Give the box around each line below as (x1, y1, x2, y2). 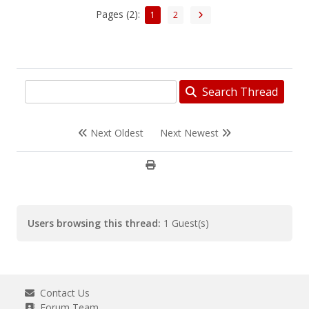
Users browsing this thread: (28, 217, 161, 230)
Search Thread (197, 84, 278, 99)
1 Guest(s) (161, 217, 209, 230)
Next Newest (160, 126, 221, 139)
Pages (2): (96, 7, 143, 21)
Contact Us (34, 286, 90, 299)
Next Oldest (88, 126, 143, 139)
